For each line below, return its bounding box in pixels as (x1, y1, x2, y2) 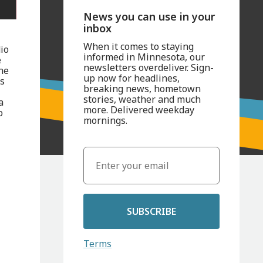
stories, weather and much (83, 93, 201, 106)
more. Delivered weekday (83, 103, 194, 117)
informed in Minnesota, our (83, 50, 205, 64)
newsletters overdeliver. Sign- (83, 61, 214, 75)
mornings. (83, 114, 127, 127)
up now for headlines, (83, 72, 180, 85)
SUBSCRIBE (126, 205, 176, 218)
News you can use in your (83, 9, 215, 24)
